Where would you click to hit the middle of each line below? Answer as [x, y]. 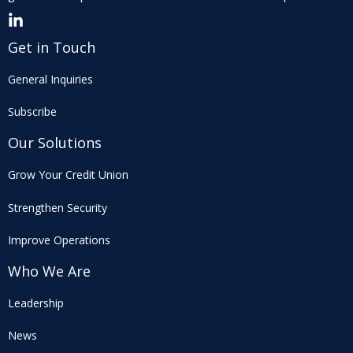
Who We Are [49, 271]
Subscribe [32, 111]
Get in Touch [52, 47]
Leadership [36, 303]
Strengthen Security [58, 207]
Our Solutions [55, 142]
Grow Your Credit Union [68, 174]
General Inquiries [50, 79]
